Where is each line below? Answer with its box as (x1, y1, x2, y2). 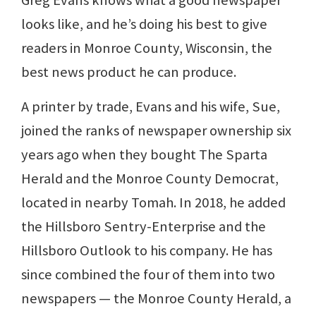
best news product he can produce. (21, 62, 236, 81)
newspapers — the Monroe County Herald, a (21, 288, 291, 308)
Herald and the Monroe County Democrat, (21, 169, 279, 188)
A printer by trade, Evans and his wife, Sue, (21, 97, 280, 116)
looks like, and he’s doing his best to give (21, 14, 267, 33)
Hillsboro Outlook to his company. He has (21, 241, 272, 260)
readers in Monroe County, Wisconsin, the (21, 38, 272, 57)
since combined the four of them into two (21, 265, 275, 284)
